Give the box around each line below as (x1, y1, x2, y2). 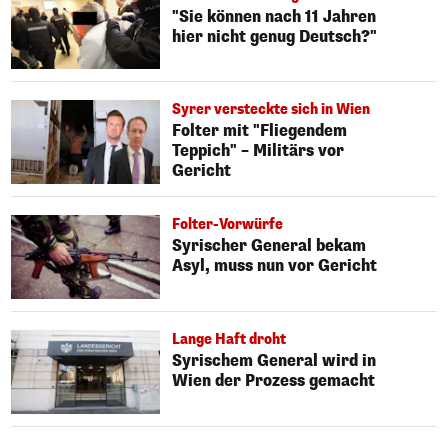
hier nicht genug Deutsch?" (172, 25, 378, 47)
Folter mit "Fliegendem (172, 120, 348, 142)
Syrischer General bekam (172, 235, 367, 257)
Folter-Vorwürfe (172, 215, 284, 235)
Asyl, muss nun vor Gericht (172, 255, 378, 277)
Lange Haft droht (172, 330, 287, 350)
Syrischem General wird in (172, 350, 377, 372)
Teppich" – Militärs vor (172, 140, 345, 162)
